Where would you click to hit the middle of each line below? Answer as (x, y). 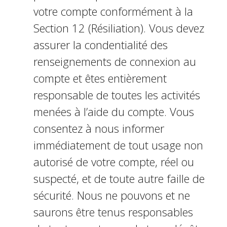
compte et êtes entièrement (100, 78)
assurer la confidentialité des (100, 45)
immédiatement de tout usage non (118, 145)
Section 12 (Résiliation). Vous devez (119, 28)
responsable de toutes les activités (117, 95)
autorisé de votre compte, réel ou (113, 162)
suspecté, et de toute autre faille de (119, 178)
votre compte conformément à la (113, 11)
